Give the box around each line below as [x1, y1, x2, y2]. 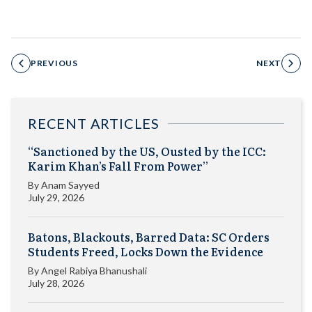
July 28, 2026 [28, 277, 84, 290]
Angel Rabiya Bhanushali [41, 265, 147, 277]
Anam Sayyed [41, 179, 100, 192]
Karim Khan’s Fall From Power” [28, 157, 208, 175]
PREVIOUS [31, 58, 78, 69]
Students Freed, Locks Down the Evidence [28, 243, 263, 260]
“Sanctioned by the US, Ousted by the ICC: [28, 143, 266, 160]
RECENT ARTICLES [28, 115, 159, 132]
